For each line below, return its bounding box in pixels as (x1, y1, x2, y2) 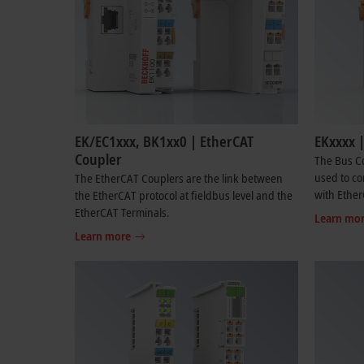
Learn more (75, 227, 131, 244)
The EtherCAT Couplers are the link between (75, 170, 283, 186)
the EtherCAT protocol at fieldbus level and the (75, 187, 292, 203)
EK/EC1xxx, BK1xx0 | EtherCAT (75, 132, 253, 151)
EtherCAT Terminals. (75, 204, 170, 220)
